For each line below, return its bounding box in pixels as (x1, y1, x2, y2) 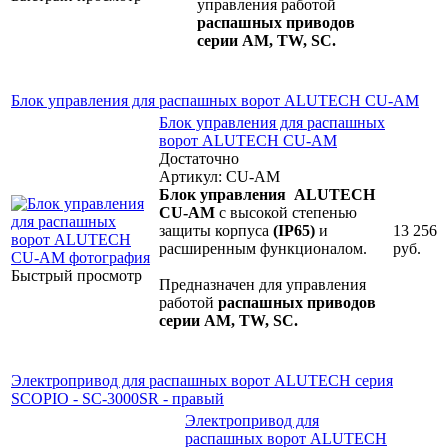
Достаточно (159, 149, 239, 167)
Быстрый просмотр (11, 266, 142, 284)
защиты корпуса (159, 221, 269, 239)
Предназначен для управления (159, 275, 366, 293)
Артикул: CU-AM (159, 167, 280, 185)
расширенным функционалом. (159, 239, 367, 257)
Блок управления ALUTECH (159, 185, 379, 203)
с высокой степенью (219, 203, 357, 221)
